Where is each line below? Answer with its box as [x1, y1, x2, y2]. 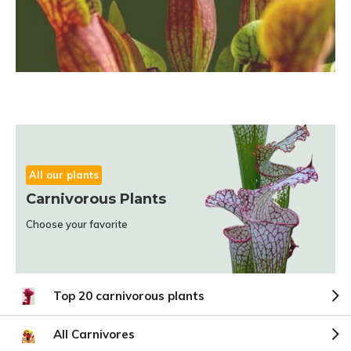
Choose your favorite [26, 218, 128, 230]
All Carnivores [53, 327, 135, 342]
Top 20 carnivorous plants [53, 288, 204, 303]
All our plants [29, 168, 99, 181]
